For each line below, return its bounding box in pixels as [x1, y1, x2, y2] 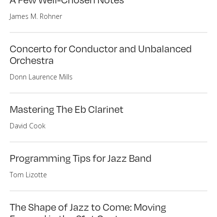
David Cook [10, 121, 46, 130]
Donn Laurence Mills [10, 72, 73, 81]
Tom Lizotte [10, 170, 47, 179]
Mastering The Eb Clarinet [10, 102, 124, 116]
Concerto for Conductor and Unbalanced [10, 41, 192, 55]
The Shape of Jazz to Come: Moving [10, 200, 166, 214]
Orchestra [10, 53, 54, 67]
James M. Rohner [10, 12, 62, 21]
